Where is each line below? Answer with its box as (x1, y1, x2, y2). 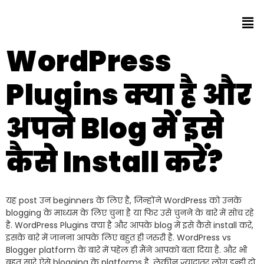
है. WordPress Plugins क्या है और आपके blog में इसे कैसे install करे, (6, 219, 253, 232)
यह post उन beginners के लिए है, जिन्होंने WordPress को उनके (6, 194, 242, 207)
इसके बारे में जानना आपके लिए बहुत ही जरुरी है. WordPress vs (6, 232, 231, 244)
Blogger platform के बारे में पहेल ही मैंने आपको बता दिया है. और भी (6, 244, 247, 256)
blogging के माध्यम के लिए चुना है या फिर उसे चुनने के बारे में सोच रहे (6, 207, 254, 219)
